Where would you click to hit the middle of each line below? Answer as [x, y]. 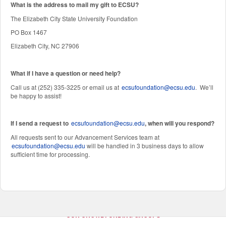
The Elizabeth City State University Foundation [74, 18]
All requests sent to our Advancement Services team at [85, 137]
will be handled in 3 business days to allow [145, 145]
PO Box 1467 [29, 32]
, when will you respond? [180, 123]
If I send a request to [40, 123]
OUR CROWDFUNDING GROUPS [113, 215]
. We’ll [204, 87]
